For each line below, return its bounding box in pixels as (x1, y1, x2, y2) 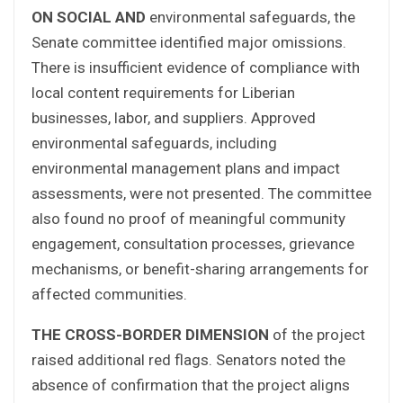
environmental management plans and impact (31, 158, 340, 177)
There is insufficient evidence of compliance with (31, 58, 360, 76)
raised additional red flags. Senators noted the (31, 350, 345, 369)
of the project (269, 325, 365, 344)
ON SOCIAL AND (31, 7, 146, 26)
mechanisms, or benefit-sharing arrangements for (31, 259, 369, 278)
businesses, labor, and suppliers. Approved (31, 108, 316, 127)
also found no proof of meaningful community (31, 209, 345, 228)
